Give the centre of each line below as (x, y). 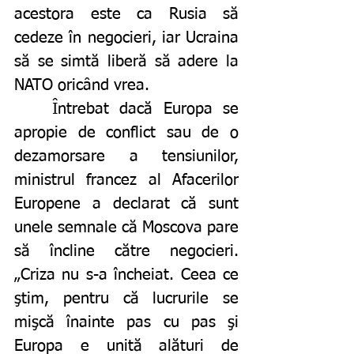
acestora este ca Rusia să (126, 15)
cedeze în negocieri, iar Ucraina (126, 38)
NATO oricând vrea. (84, 86)
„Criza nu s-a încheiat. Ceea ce (126, 275)
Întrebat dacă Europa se (33, 109)
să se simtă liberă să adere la (126, 62)
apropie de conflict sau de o (126, 133)
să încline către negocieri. (126, 252)
